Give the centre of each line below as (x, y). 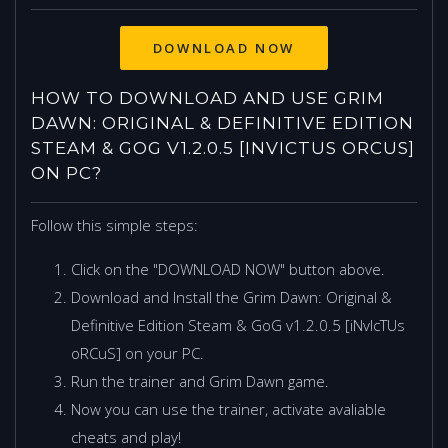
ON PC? (66, 172)
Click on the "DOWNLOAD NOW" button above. (228, 268)
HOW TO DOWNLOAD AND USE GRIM (207, 97)
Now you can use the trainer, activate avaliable (228, 408)
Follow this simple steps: (114, 224)
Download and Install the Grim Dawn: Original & (231, 296)
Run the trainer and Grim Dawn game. (200, 380)
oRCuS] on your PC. (137, 352)
